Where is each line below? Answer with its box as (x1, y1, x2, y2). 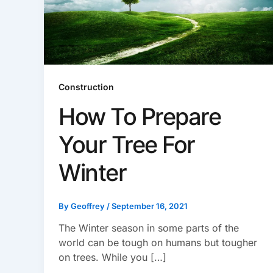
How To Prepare (58, 102, 221, 130)
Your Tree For (58, 130, 195, 158)
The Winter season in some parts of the (58, 222, 239, 235)
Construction (58, 81, 114, 92)
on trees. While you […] (58, 251, 166, 264)
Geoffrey (71, 200, 107, 211)
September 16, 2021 (112, 200, 188, 211)
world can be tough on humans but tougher (58, 236, 257, 249)
